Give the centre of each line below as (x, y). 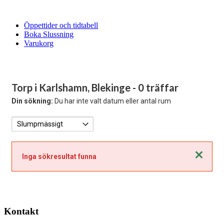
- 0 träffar (155, 87)
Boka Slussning (49, 34)
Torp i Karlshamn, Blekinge (72, 87)
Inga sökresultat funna (59, 156)
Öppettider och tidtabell (61, 25)
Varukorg (39, 43)
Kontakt (21, 211)
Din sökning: (32, 101)
